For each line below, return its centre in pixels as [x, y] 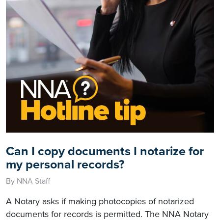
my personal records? [65, 164]
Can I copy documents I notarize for [105, 151]
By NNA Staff [28, 181]
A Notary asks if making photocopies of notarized [100, 201]
